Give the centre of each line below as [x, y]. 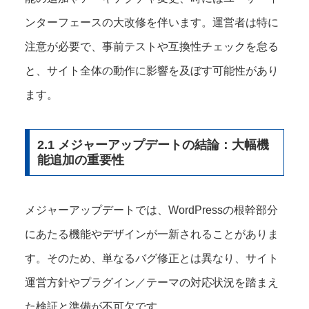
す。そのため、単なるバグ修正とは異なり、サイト [152, 259]
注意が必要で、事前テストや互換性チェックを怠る [152, 47]
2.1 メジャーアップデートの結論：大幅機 [153, 145]
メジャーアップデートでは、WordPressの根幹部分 [151, 210]
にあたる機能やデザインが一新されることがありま [152, 235]
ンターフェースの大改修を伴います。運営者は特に [152, 23]
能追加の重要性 [80, 160]
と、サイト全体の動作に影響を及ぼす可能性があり [152, 71]
